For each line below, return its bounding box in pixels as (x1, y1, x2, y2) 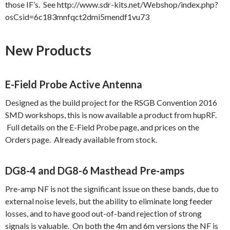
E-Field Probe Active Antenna (5, 78, 142, 91)
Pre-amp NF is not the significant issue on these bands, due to (5, 184, 219, 194)
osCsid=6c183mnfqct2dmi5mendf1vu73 (5, 12, 149, 22)
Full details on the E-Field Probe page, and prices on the (5, 122, 199, 132)
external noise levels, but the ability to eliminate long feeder (5, 196, 213, 206)
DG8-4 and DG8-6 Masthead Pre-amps (5, 164, 184, 177)
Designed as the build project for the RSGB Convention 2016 (5, 98, 217, 108)
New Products (5, 42, 91, 59)
